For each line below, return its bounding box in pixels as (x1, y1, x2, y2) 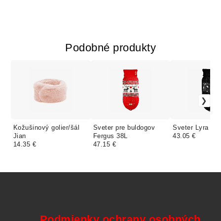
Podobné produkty (65, 41, 156, 54)
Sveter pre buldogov (93, 124, 155, 132)
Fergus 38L (93, 132, 128, 140)
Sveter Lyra (173, 124, 209, 132)
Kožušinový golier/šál (13, 124, 80, 132)
